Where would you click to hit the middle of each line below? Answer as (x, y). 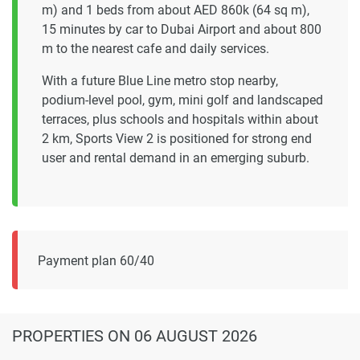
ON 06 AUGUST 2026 (182, 336)
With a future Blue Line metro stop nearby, (160, 81)
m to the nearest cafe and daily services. (155, 49)
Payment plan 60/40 (96, 261)
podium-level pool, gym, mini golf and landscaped (182, 100)
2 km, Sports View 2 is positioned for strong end (177, 139)
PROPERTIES (60, 336)
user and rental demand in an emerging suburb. (176, 158)
